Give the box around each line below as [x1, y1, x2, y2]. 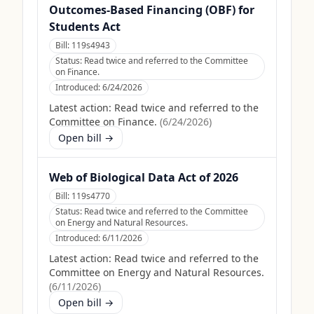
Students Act [49, 19, 121, 34]
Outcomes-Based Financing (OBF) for [49, 2, 254, 18]
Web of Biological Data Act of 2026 [49, 170, 238, 185]
